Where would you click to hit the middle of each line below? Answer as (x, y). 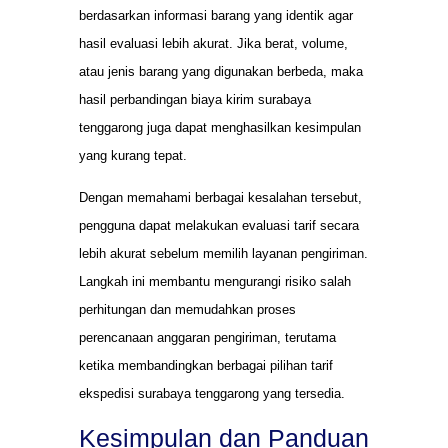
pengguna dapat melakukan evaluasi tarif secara (219, 226)
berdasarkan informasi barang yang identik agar (216, 16)
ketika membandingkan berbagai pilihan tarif (206, 366)
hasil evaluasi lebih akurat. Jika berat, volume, (213, 44)
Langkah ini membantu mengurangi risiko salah (215, 282)
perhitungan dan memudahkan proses (187, 310)
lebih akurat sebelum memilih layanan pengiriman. (223, 254)
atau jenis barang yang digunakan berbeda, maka (221, 72)
